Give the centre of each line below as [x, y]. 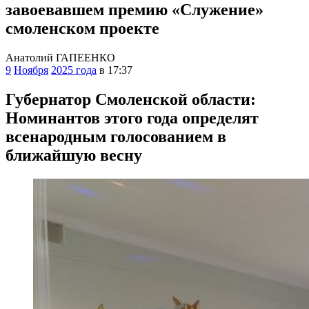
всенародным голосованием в [116, 136]
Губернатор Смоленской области [128, 99]
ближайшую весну [74, 155]
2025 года [74, 70]
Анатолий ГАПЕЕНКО [60, 57]
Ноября [31, 70]
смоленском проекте [82, 28]
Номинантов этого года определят [132, 118]
